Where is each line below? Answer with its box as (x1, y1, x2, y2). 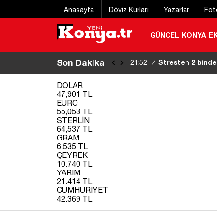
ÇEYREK (57, 150, 88, 159)
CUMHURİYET (57, 185, 108, 194)
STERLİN (57, 115, 90, 124)
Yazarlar (164, 6, 189, 14)
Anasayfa (64, 6, 94, 14)
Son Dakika (57, 57, 105, 68)
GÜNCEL (150, 31, 179, 39)
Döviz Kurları (109, 6, 149, 14)
